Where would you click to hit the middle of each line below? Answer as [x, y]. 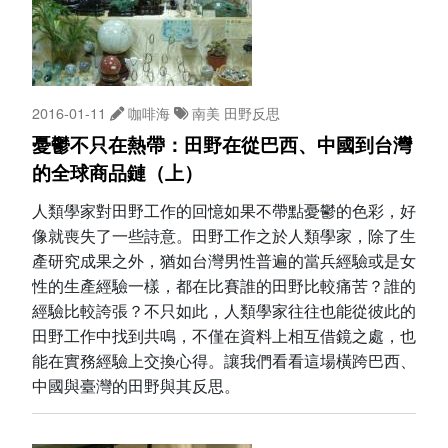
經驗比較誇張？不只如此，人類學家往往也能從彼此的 [224, 311]
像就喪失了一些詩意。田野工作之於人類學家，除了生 [224, 236]
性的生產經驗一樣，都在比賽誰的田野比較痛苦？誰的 [224, 286]
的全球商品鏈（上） [117, 174]
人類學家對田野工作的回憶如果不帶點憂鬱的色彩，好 [224, 211]
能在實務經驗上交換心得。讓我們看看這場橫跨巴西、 [224, 361]
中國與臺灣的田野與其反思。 [136, 386]
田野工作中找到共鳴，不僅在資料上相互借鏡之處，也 [224, 336]
